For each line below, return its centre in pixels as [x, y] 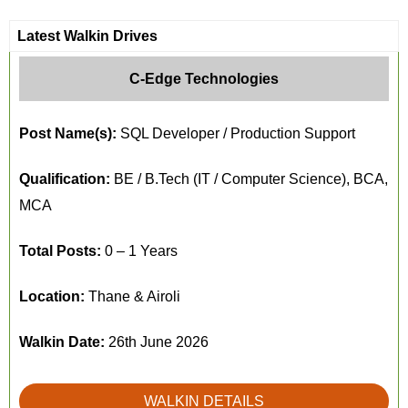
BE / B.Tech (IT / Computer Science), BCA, [249, 179]
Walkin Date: [62, 342]
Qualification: [65, 179]
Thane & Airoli [133, 296]
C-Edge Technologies [204, 79]
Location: [52, 296]
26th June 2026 [157, 342]
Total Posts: [60, 251]
